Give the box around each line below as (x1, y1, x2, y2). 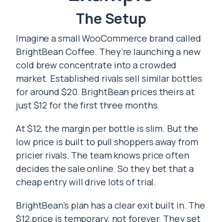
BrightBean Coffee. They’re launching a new (16, 46, 201, 57)
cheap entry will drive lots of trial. (16, 176, 157, 188)
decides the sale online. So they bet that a (16, 163, 194, 174)
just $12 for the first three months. (16, 99, 160, 111)
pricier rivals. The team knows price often (16, 149, 189, 161)
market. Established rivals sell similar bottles (16, 72, 203, 84)
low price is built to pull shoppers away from (16, 136, 198, 148)
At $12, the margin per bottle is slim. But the (16, 122, 199, 134)
